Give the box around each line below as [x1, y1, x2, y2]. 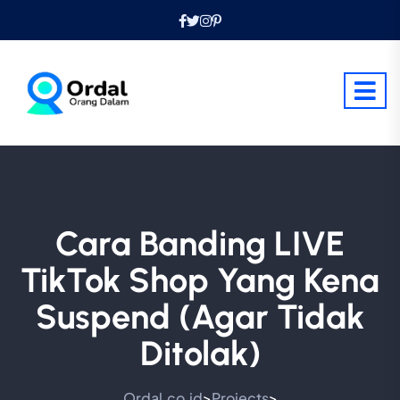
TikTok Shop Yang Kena [21, 260, 379, 301]
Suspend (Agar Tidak [36, 296, 364, 337]
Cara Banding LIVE [55, 223, 345, 264]
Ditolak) [139, 333, 261, 374]
